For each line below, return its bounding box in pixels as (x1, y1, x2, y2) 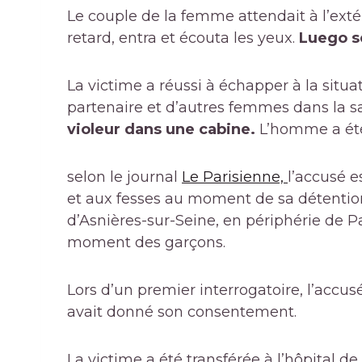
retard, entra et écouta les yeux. (67, 29, 299, 48)
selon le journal (67, 168, 182, 187)
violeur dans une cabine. (67, 120, 259, 139)
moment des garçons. (67, 234, 225, 252)
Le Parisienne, (182, 168, 288, 187)
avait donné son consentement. (67, 303, 297, 322)
